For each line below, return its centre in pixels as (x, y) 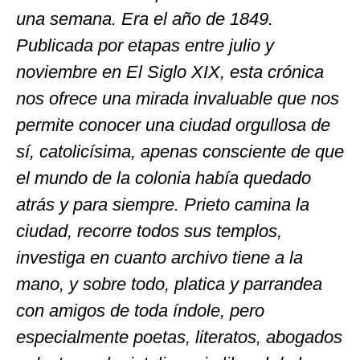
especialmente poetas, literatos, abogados (179, 337)
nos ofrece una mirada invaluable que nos (178, 99)
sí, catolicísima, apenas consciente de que (180, 152)
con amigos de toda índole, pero (140, 311)
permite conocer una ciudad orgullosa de (173, 125)
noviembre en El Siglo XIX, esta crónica (170, 72)
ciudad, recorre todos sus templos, (149, 231)
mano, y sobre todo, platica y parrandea (169, 284)
